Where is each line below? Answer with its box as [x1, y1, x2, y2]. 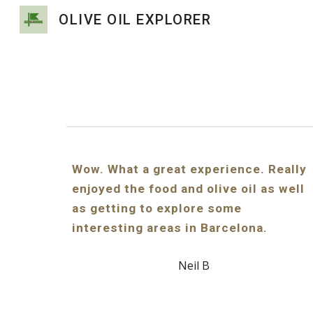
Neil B [177, 258, 210, 273]
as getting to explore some [71, 201, 242, 215]
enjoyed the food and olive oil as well [71, 182, 305, 196]
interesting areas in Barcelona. [71, 221, 268, 235]
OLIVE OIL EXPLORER [59, 11, 211, 28]
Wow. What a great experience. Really [71, 162, 307, 176]
